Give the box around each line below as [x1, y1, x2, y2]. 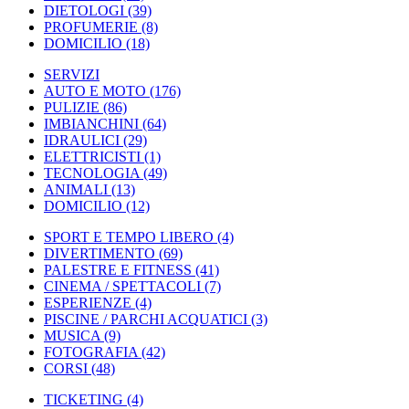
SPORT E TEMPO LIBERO [44, 229, 214, 245]
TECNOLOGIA [44, 165, 140, 181]
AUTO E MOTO [44, 83, 146, 99]
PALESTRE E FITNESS [44, 262, 192, 278]
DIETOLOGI [44, 3, 124, 18]
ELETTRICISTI [44, 149, 141, 164]
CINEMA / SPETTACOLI [44, 278, 201, 294]
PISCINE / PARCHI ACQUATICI [44, 311, 247, 327]
